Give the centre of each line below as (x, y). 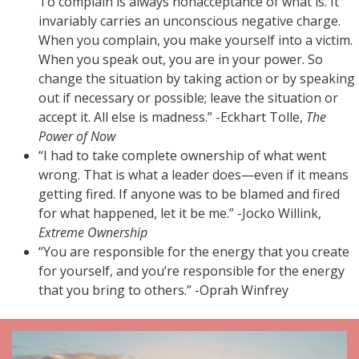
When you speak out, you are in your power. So (181, 60)
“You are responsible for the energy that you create (194, 252)
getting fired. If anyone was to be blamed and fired (189, 194)
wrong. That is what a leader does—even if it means (194, 175)
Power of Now (77, 137)
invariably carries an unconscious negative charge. (190, 21)
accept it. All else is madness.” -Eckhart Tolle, (172, 117)
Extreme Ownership (93, 233)
